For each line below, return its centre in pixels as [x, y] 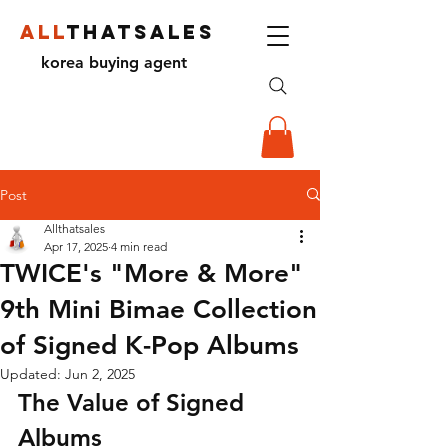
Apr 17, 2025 [76, 246]
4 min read [139, 246]
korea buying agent [114, 62]
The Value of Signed [134, 402]
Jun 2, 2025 [100, 373]
